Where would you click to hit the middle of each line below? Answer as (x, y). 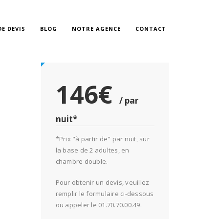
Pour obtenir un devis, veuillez (102, 182)
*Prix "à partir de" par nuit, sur (102, 139)
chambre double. (82, 161)
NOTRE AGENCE (97, 28)
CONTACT (151, 28)
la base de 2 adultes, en (92, 150)
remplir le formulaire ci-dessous (105, 194)
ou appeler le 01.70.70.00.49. (99, 205)
